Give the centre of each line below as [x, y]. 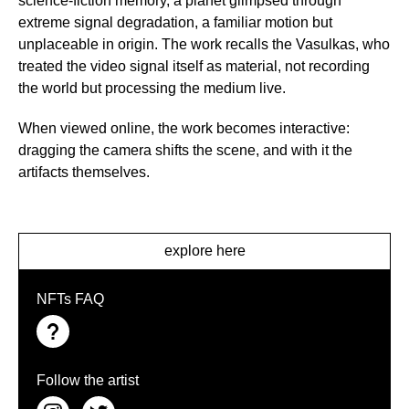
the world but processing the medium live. [152, 88]
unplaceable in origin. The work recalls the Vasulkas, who [204, 44]
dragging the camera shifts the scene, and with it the [185, 150]
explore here [204, 251]
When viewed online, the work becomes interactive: [184, 128]
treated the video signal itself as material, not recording [194, 66]
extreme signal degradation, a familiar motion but [175, 22]
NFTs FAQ [70, 299]
